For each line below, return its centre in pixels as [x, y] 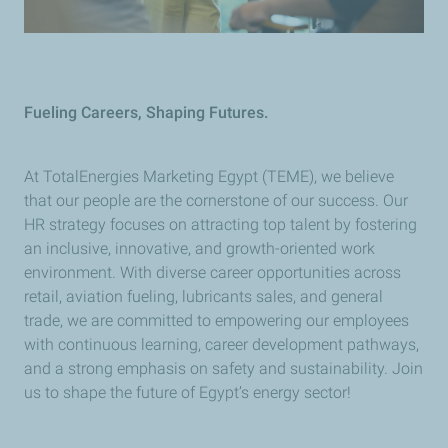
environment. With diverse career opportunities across [212, 272]
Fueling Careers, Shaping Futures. [146, 112]
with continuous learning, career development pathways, [221, 344]
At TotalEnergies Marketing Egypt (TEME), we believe [209, 176]
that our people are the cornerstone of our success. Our [216, 200]
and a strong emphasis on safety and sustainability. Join [223, 368]
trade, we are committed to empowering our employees [216, 320]
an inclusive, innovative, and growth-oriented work [199, 248]
